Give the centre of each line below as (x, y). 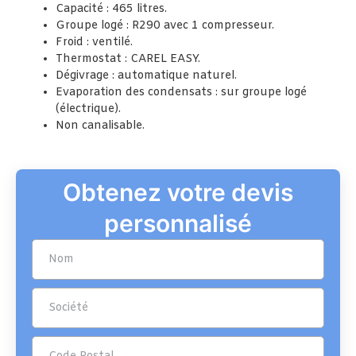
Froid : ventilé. (94, 43)
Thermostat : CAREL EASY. (128, 60)
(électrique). (88, 110)
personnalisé (178, 224)
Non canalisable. (100, 126)
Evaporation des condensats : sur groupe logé (181, 93)
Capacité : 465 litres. (111, 10)
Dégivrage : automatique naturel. (146, 76)
